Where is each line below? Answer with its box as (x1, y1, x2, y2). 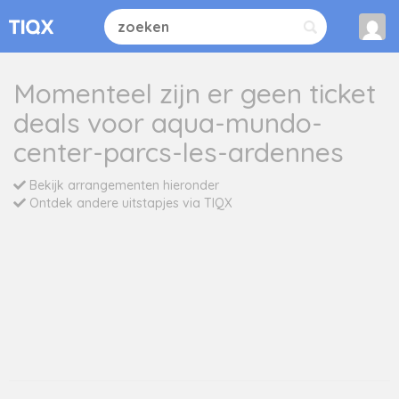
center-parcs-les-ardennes (13, 135, 344, 169)
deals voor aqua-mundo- (13, 106, 322, 140)
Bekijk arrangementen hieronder (26, 177, 219, 193)
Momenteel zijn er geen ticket (13, 77, 376, 110)
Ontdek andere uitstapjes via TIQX (26, 195, 232, 211)
